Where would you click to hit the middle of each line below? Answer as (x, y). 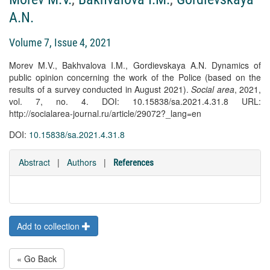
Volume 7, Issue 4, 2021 (60, 42)
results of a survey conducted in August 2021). (100, 89)
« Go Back (37, 259)
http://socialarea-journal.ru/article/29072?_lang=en (105, 113)
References (133, 163)
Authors (82, 162)
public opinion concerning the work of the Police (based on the (135, 77)
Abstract (34, 162)
